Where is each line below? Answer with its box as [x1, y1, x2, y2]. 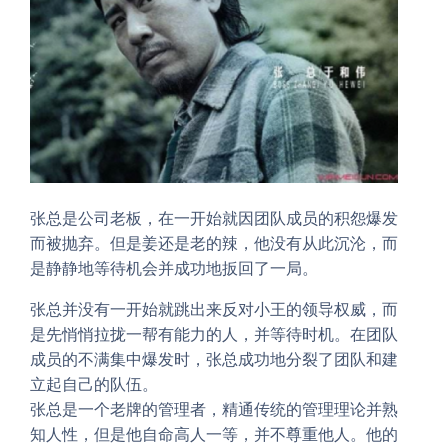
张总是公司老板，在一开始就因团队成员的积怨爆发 [30, 207, 398, 228]
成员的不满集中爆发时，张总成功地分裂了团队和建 [30, 348, 398, 369]
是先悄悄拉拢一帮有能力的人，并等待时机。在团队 [30, 323, 398, 344]
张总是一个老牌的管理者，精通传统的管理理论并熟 [30, 398, 398, 419]
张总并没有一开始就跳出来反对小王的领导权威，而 [30, 298, 398, 319]
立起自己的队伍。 [30, 373, 158, 394]
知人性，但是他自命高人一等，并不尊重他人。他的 [30, 423, 398, 444]
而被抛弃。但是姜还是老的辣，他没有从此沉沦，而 [30, 232, 398, 253]
